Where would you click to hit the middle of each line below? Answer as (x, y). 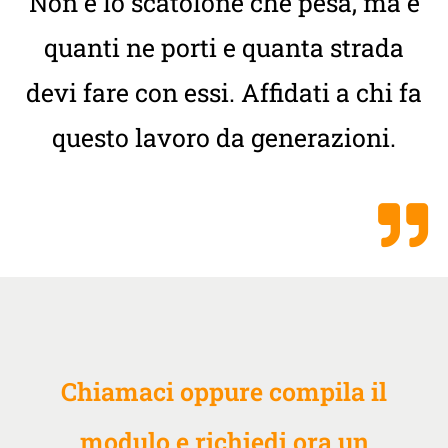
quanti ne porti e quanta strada (224, 47)
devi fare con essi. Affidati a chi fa (224, 92)
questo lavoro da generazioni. (224, 137)
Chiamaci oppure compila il (224, 391)
